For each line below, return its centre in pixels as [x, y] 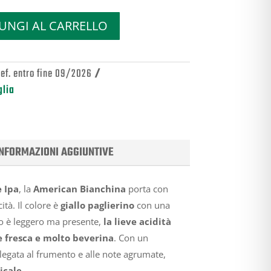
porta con [147, 188]
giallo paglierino [97, 205]
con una [152, 205]
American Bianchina [79, 188]
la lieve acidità [137, 221]
